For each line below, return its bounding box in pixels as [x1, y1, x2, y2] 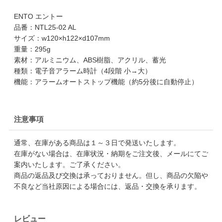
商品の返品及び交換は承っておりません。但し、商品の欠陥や [13, 171, 208, 179]
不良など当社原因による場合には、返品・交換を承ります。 [13, 182, 201, 190]
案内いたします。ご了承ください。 [13, 160, 125, 168]
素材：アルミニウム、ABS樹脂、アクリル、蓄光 [13, 55, 166, 64]
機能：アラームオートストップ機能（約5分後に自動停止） [13, 77, 198, 86]
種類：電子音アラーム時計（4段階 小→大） [13, 66, 152, 75]
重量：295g [13, 45, 51, 53]
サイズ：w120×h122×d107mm [13, 34, 110, 42]
